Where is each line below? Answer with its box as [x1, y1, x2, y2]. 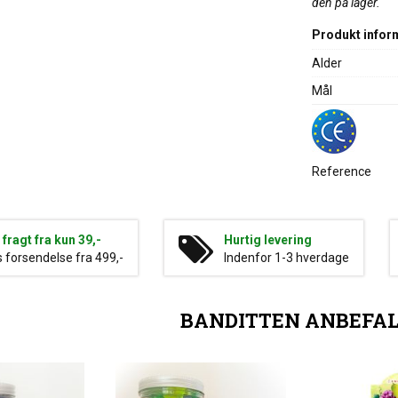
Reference [312, 164, 371, 179]
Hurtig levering [223, 233, 312, 247]
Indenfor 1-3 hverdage [223, 251, 349, 265]
